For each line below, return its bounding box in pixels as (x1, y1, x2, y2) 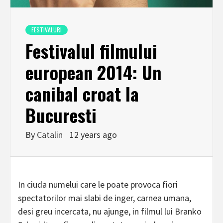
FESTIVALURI (31, 25, 62, 34)
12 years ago (70, 129, 117, 141)
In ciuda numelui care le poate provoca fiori (18, 179, 178, 191)
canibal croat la (25, 80, 139, 107)
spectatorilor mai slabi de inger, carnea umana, (18, 192, 191, 204)
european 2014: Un (25, 59, 161, 86)
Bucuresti (25, 102, 97, 128)
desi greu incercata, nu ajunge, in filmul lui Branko (18, 206, 202, 218)
